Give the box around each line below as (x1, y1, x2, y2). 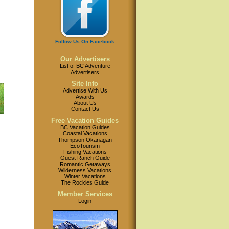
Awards (75, 94, 95, 100)
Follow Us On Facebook (55, 39, 114, 44)
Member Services (57, 190, 112, 198)
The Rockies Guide (61, 179, 109, 186)
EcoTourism (70, 143, 100, 149)
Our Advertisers (60, 55, 110, 63)
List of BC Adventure (59, 63, 110, 69)
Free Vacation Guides (51, 117, 119, 124)
